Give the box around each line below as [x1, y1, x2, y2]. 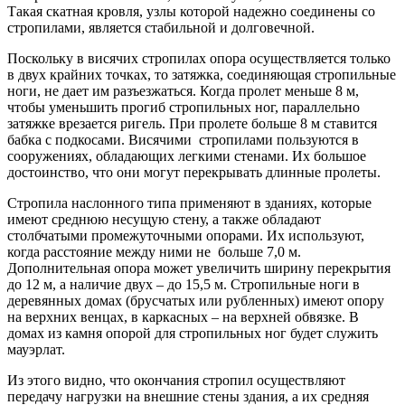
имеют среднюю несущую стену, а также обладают [7, 212, 321, 228]
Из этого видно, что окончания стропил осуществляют [7, 372, 345, 389]
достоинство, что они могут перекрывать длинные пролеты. [7, 165, 381, 181]
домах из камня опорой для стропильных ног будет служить [7, 325, 378, 342]
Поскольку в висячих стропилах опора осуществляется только [7, 51, 391, 67]
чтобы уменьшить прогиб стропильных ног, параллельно [7, 99, 360, 116]
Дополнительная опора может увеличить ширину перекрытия [7, 260, 391, 277]
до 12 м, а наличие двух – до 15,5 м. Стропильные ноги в [7, 277, 360, 293]
